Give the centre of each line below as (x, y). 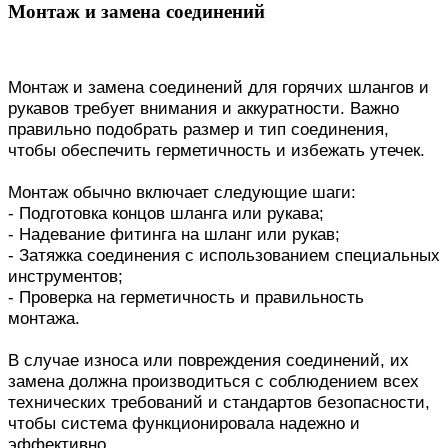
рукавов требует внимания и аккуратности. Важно (203, 107)
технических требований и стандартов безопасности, (219, 401)
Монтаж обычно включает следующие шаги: (182, 191)
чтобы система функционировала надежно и (184, 422)
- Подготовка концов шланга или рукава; (166, 212)
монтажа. (44, 317)
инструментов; (65, 275)
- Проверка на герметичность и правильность (186, 296)
